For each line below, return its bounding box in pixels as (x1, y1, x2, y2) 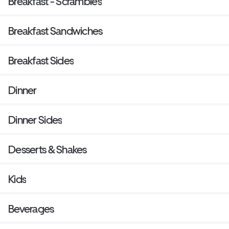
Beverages (8, 202, 54, 216)
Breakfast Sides (8, 54, 74, 67)
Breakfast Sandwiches (8, 25, 103, 38)
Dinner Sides (8, 113, 62, 127)
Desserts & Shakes (8, 143, 87, 156)
